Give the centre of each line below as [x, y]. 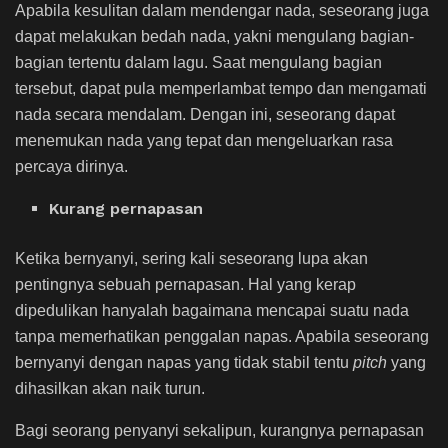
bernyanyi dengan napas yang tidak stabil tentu [184, 363]
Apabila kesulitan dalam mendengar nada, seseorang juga [222, 11]
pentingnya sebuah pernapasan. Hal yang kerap [185, 285]
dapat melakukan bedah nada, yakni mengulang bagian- [214, 37]
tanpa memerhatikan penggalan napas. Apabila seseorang [222, 337]
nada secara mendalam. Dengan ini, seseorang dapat [205, 115]
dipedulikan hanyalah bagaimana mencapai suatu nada [212, 311]
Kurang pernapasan [126, 209]
